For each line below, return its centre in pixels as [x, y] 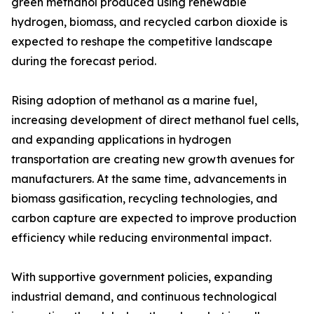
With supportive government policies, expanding [142, 277]
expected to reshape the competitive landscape [142, 41]
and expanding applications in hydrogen [121, 139]
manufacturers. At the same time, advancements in [149, 179]
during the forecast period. [84, 61]
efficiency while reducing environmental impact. [141, 238]
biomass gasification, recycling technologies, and [144, 198]
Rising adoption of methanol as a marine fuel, [134, 100]
